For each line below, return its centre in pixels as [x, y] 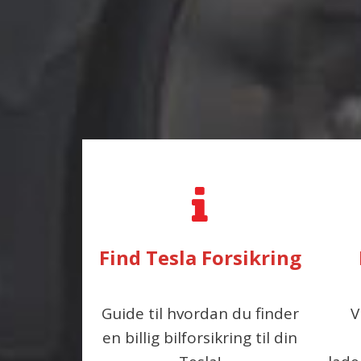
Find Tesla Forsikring [200, 257]
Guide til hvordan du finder [200, 313]
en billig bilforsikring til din [200, 338]
